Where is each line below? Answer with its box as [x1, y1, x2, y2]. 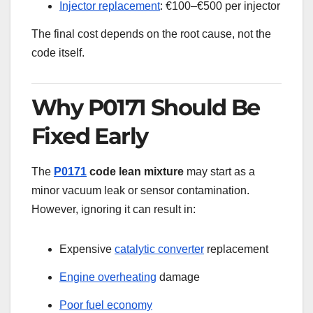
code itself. [31, 46, 85, 59]
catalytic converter [115, 243, 204, 256]
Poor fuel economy [59, 299, 152, 312]
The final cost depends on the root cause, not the [31, 27, 271, 40]
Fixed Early [31, 122, 148, 150]
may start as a [184, 166, 255, 178]
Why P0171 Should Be [31, 93, 260, 121]
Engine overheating [59, 271, 156, 284]
